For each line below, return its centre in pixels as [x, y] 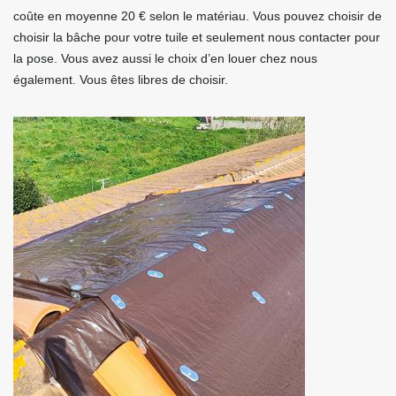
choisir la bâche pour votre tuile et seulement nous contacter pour [197, 37]
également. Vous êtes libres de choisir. [121, 80]
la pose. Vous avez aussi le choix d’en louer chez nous [165, 58]
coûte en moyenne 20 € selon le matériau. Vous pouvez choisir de [198, 16]
